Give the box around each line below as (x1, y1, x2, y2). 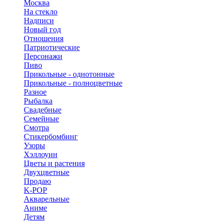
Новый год (24, 25, 61, 34)
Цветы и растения (24, 159, 85, 167)
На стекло (24, 7, 57, 16)
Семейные (24, 114, 59, 123)
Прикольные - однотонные (24, 69, 114, 78)
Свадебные (24, 105, 61, 114)
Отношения (24, 34, 63, 43)
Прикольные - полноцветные (24, 78, 122, 87)
